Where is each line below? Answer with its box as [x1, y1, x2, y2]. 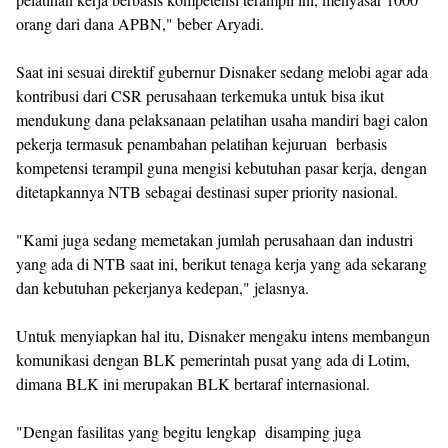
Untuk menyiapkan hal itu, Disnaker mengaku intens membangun [16, 325, 430, 347]
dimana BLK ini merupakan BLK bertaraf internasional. [16, 373, 370, 395]
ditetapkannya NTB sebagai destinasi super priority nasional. [16, 181, 398, 203]
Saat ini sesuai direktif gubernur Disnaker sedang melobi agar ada [16, 61, 428, 83]
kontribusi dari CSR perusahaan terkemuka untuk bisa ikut [16, 85, 384, 107]
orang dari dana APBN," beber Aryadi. [16, 13, 264, 35]
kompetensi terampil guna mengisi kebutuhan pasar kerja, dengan [16, 157, 427, 179]
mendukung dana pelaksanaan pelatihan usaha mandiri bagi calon [16, 109, 428, 131]
